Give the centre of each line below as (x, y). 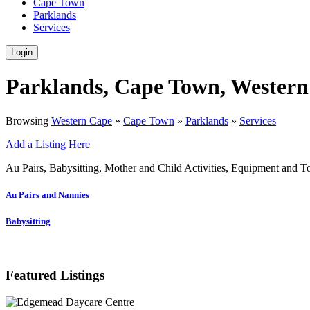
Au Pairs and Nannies (47, 195)
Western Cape (82, 120)
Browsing (28, 120)
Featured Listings (55, 275)
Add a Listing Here (48, 144)
